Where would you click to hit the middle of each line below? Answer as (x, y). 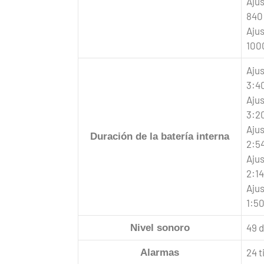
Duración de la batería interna (160, 136)
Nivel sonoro (160, 227)
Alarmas (160, 252)
